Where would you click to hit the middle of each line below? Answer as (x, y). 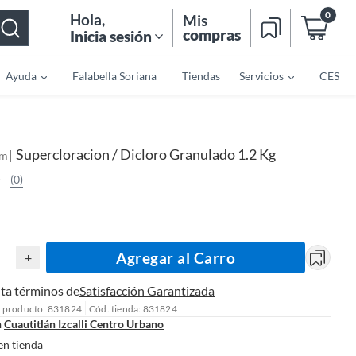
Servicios (261, 75)
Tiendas (201, 75)
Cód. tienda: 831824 (133, 308)
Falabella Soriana (114, 75)
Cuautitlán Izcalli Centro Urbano (84, 323)
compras (212, 35)
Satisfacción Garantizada (147, 290)
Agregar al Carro (176, 257)
